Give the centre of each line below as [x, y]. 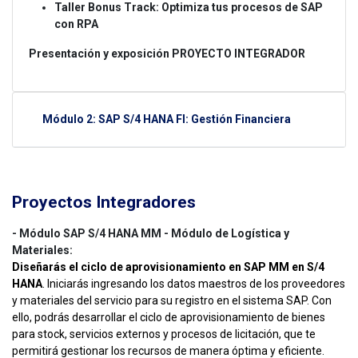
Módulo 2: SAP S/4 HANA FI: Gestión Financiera [167, 119]
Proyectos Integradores [104, 203]
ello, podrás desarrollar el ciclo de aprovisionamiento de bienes [169, 318]
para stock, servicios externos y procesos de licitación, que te [164, 334]
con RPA [76, 24]
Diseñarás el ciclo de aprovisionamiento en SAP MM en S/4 [168, 267]
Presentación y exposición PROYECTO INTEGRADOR [167, 54]
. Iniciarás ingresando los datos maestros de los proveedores [194, 284]
